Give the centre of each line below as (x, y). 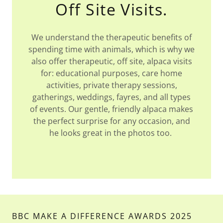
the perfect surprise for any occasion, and (111, 121)
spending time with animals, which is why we (111, 49)
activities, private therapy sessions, (111, 85)
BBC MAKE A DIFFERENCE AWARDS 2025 (102, 216)
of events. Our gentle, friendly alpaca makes (111, 109)
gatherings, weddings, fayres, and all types (111, 97)
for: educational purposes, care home (111, 73)
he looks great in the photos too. (111, 133)
